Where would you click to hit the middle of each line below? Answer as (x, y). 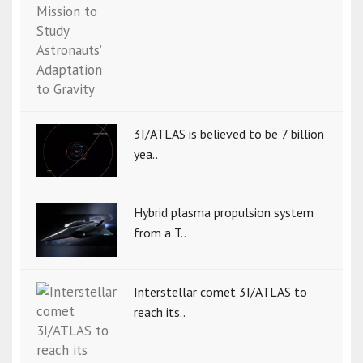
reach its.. (160, 312)
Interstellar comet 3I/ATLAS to (220, 291)
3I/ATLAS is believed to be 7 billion (229, 134)
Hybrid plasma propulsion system (224, 212)
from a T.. (160, 232)
